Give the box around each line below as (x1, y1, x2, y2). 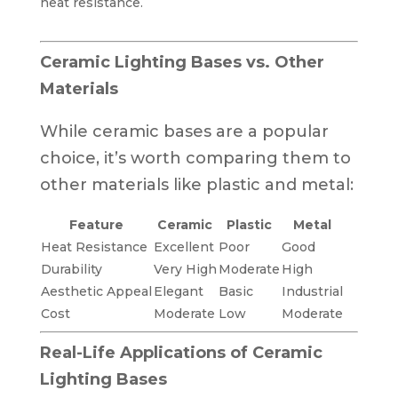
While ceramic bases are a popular (39, 121, 329, 141)
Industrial (281, 283, 343, 299)
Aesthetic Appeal (40, 283, 152, 299)
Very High (153, 260, 217, 277)
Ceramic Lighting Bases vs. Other (39, 52, 324, 72)
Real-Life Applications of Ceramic (39, 342, 322, 362)
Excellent (153, 238, 214, 255)
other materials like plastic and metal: (39, 174, 354, 195)
